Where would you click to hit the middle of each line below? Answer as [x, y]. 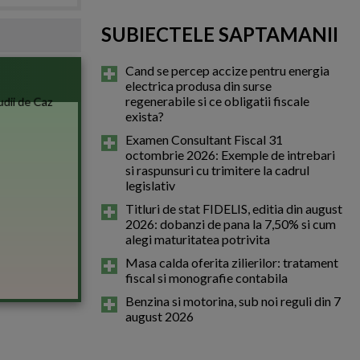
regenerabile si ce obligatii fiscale [217, 101]
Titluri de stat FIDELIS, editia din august [234, 209]
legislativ [150, 185]
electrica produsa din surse [198, 86]
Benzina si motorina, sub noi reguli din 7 [233, 301]
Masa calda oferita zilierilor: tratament [232, 262]
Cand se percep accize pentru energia [227, 70]
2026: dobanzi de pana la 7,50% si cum [231, 224]
